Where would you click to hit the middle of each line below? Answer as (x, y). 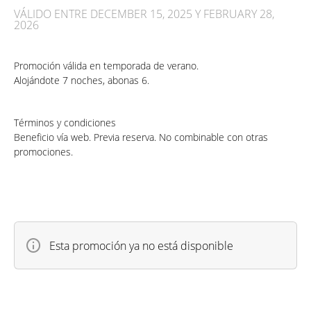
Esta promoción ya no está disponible (141, 245)
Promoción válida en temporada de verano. (106, 66)
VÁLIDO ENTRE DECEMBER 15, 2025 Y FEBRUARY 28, (144, 14)
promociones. (43, 152)
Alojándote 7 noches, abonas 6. (82, 80)
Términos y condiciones (65, 123)
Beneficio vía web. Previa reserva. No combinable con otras (141, 137)
